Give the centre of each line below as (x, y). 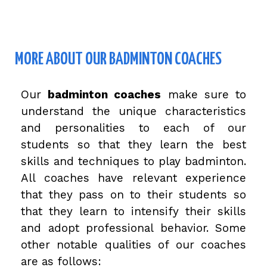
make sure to (204, 95)
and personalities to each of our (133, 128)
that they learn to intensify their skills (133, 212)
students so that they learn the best (133, 145)
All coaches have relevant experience (133, 178)
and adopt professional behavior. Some (133, 228)
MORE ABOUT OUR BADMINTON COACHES (118, 60)
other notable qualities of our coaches (133, 245)
